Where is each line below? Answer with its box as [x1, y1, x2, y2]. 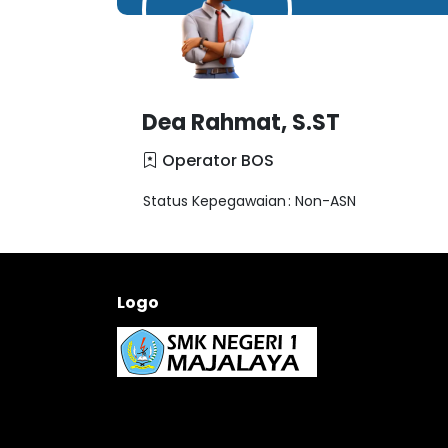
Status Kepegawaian [143, 191, 286, 211]
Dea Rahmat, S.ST [142, 107, 340, 138]
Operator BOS [158, 149, 274, 172]
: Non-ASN [288, 191, 356, 211]
